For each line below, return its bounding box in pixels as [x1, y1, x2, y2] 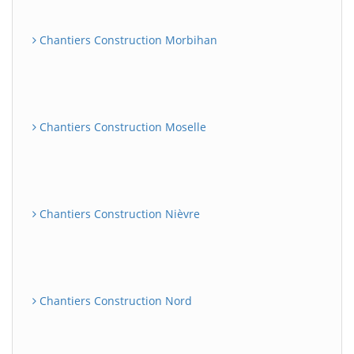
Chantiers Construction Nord [36, 293, 192, 308]
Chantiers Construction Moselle [36, 119, 206, 134]
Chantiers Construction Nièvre [36, 206, 200, 221]
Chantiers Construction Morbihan [36, 32, 217, 47]
